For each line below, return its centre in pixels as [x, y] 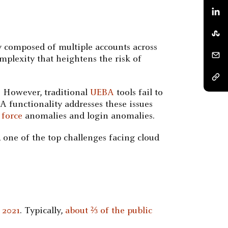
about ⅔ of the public [109, 211]
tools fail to [139, 93]
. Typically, [43, 211]
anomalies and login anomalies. [89, 116]
